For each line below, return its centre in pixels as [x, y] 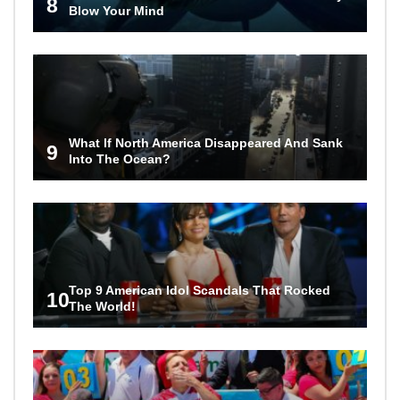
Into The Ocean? [120, 158]
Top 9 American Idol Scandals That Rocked [200, 290]
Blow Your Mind [117, 11]
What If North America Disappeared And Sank [206, 142]
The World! [102, 306]
